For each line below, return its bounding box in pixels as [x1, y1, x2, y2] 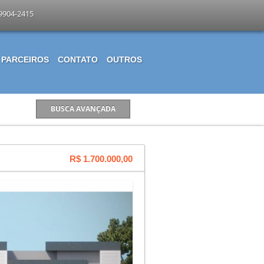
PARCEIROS [1, 55, 49, 64]
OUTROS [107, 55, 142, 64]
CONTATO [58, 55, 98, 64]
